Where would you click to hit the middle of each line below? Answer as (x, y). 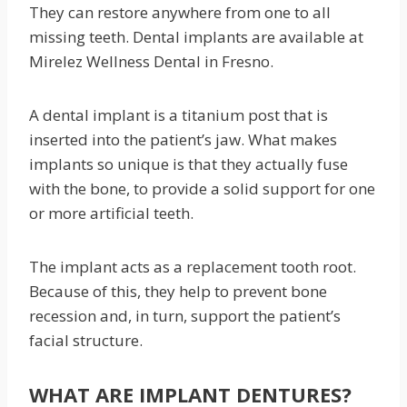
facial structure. (86, 340)
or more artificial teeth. (111, 213)
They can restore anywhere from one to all (180, 12)
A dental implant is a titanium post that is (179, 115)
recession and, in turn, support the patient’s (185, 316)
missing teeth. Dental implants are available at (196, 37)
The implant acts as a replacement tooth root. (193, 267)
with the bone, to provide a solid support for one (202, 189)
